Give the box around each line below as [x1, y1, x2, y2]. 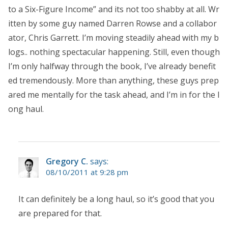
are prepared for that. [18, 208, 102, 219]
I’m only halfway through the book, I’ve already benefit [8, 61, 216, 72]
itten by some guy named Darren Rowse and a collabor [8, 18, 217, 30]
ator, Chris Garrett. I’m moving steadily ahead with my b [8, 32, 219, 44]
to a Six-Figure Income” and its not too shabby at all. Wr [8, 4, 219, 15]
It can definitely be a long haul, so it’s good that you [18, 193, 214, 205]
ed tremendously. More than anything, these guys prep [8, 75, 219, 87]
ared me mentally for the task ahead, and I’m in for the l [8, 89, 219, 101]
